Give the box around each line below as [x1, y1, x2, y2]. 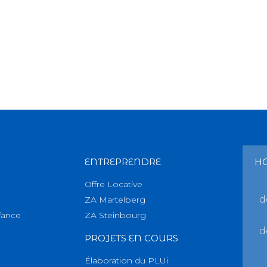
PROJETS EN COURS [85, 232, 178, 244]
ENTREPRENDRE [85, 156, 161, 168]
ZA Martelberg [85, 194, 145, 206]
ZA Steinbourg [85, 210, 146, 221]
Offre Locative [85, 179, 142, 190]
